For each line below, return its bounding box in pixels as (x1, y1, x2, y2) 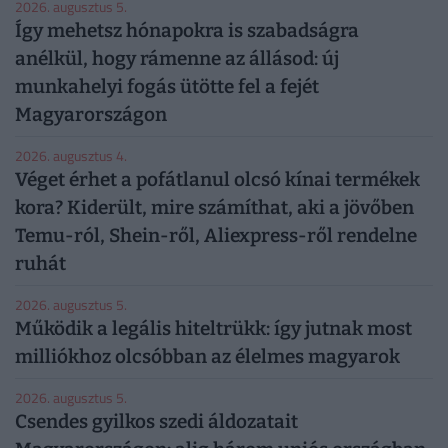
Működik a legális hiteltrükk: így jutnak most (15, 316, 412, 340)
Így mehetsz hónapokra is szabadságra (15, 18, 359, 42)
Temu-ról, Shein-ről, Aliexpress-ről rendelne (15, 223, 417, 247)
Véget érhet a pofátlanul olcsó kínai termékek (15, 167, 420, 191)
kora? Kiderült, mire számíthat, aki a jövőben (15, 195, 414, 219)
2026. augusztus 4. (15, 144, 127, 166)
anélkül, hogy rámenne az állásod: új (15, 46, 339, 70)
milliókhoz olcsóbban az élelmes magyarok (15, 344, 400, 368)
